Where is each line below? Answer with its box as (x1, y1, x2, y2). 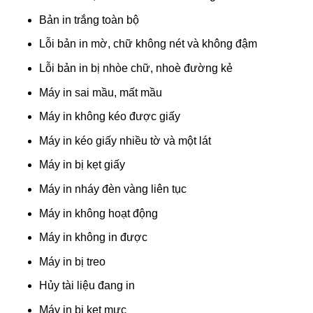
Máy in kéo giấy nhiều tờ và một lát (38, 134, 211, 147)
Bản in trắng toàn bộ (38, 13, 139, 26)
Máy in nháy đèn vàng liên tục (38, 183, 187, 196)
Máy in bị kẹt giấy (38, 159, 125, 171)
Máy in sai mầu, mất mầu (38, 86, 162, 99)
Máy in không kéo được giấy (38, 110, 180, 123)
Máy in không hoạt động (38, 207, 158, 219)
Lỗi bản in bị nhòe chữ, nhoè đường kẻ (38, 62, 233, 75)
